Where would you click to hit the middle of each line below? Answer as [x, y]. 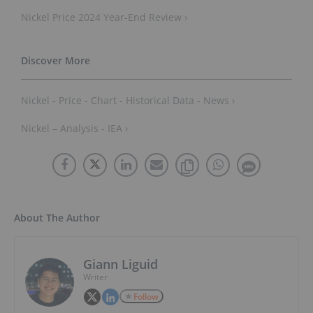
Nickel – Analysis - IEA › [74, 129]
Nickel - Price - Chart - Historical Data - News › [128, 101]
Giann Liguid [121, 264]
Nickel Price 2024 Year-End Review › [104, 17]
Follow [146, 297]
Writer [95, 277]
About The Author [57, 218]
